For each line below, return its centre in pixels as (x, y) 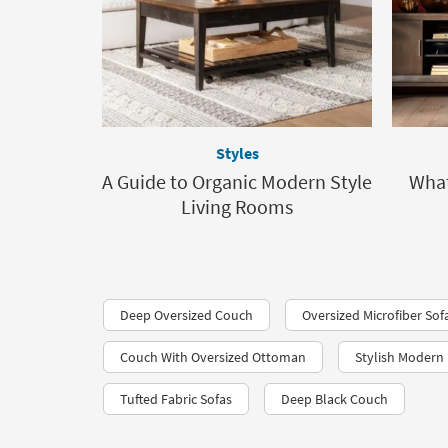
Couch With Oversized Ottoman (213, 357)
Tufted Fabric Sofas (176, 399)
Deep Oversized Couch (186, 315)
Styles (237, 153)
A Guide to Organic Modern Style (237, 181)
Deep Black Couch (334, 399)
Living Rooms (237, 206)
